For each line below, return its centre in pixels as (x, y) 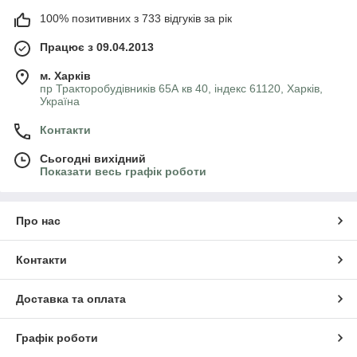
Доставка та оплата (71, 298)
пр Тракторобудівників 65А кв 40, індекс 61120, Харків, (181, 88)
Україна (60, 101)
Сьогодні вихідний (93, 158)
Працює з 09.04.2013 (97, 47)
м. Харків (65, 75)
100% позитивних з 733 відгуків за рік (136, 18)
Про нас (38, 220)
